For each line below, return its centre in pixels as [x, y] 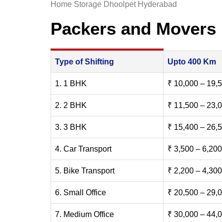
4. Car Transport [83, 149]
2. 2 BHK [71, 105]
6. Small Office [81, 192]
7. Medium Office [84, 214]
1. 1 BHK [71, 83]
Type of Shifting [84, 61]
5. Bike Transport [85, 170]
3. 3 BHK [71, 127]
